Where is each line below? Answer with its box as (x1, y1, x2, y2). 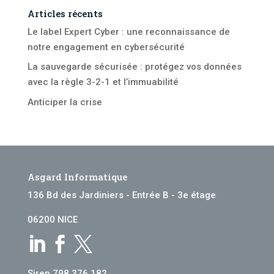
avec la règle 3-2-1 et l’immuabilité (27, 76, 179, 88)
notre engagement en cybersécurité (27, 41, 185, 53)
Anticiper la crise (27, 96, 102, 108)
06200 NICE (27, 213, 78, 225)
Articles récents (27, 7, 103, 20)
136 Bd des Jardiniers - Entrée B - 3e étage (27, 189, 216, 201)
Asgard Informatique (27, 170, 127, 183)
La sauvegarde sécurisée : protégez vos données (27, 61, 242, 73)
